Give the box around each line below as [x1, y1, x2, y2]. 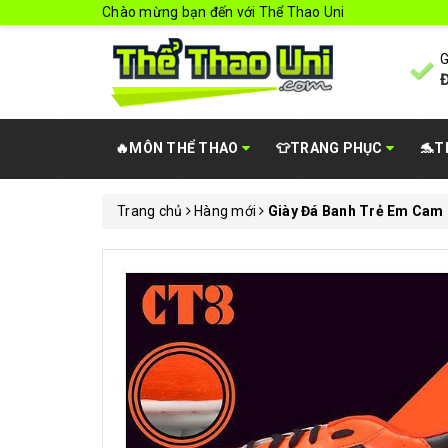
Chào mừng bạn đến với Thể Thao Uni [102, 4, 345, 20]
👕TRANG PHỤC [275, 140, 386, 156]
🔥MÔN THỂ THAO [115, 140, 242, 156]
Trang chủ [117, 203, 183, 219]
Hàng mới [194, 203, 256, 219]
